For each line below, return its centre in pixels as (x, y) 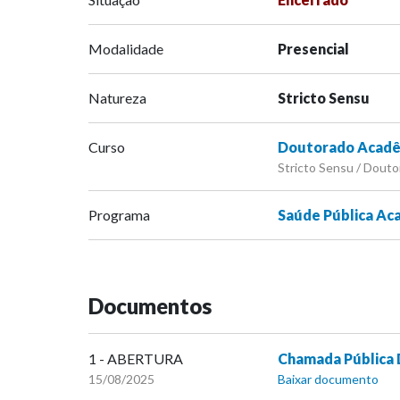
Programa (119, 215)
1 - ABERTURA (136, 359)
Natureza (117, 98)
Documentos (150, 306)
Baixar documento (328, 379)
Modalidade (126, 49)
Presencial (313, 49)
